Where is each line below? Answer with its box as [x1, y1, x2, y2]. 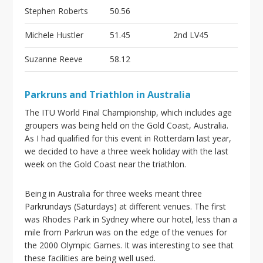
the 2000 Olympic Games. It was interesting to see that [25, 240, 234, 251]
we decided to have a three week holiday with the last [25, 146, 229, 157]
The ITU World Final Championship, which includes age [25, 107, 232, 118]
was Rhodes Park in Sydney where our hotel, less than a [25, 214, 238, 225]
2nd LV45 [173, 29, 209, 41]
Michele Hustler [25, 29, 84, 41]
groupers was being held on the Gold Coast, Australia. [25, 120, 229, 131]
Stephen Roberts [25, 5, 89, 16]
